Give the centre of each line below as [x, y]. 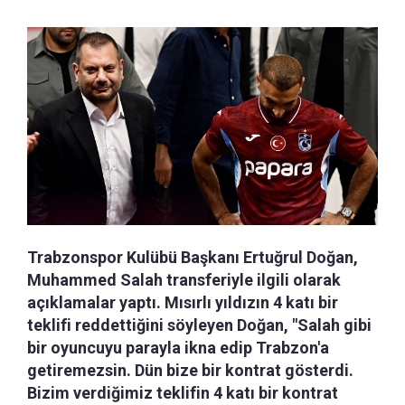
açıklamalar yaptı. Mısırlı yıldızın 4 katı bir [183, 302]
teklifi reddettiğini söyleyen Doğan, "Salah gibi [199, 325]
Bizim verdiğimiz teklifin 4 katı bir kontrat [183, 392]
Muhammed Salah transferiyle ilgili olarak [184, 279]
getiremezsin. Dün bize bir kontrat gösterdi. [190, 370]
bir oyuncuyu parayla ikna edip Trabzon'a [178, 347]
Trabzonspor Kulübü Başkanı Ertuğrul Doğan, [193, 257]
